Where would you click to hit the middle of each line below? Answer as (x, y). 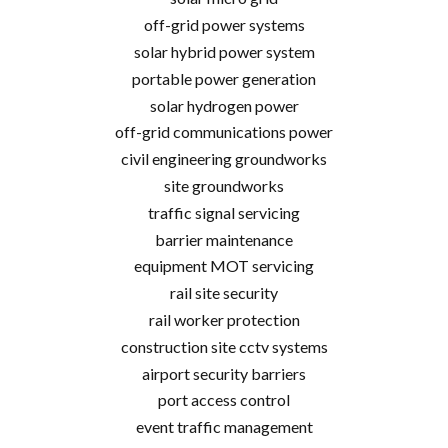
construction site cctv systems (224, 346)
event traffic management (224, 427)
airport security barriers (224, 373)
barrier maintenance (224, 239)
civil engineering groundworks (224, 159)
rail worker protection (224, 319)
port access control (224, 400)
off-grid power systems (224, 25)
